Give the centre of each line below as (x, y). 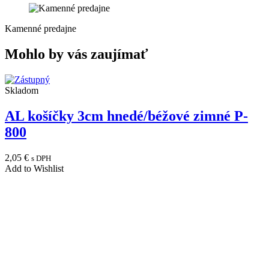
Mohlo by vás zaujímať (77, 54)
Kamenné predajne (41, 28)
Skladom (22, 90)
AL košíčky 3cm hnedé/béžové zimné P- (126, 116)
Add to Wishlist (34, 168)
